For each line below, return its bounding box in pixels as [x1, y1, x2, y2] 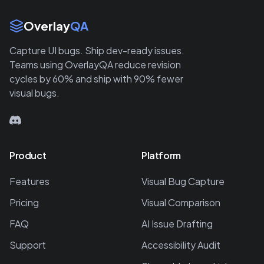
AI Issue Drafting [141, 217, 213, 230]
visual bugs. [9, 87, 60, 99]
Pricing [9, 196, 39, 209]
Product [9, 149, 47, 161]
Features [9, 175, 49, 187]
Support [9, 239, 46, 251]
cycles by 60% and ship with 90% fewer [9, 72, 183, 85]
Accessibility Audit [141, 239, 220, 251]
